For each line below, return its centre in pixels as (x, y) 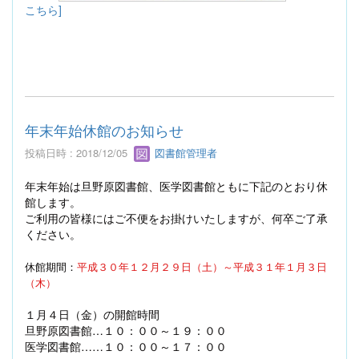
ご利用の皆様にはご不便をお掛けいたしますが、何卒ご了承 (176, 218)
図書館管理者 (184, 152)
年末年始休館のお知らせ (104, 129)
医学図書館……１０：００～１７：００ (126, 347)
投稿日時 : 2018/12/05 (79, 152)
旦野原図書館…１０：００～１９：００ (126, 331)
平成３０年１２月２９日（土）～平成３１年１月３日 (202, 267)
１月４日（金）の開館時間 (92, 315)
